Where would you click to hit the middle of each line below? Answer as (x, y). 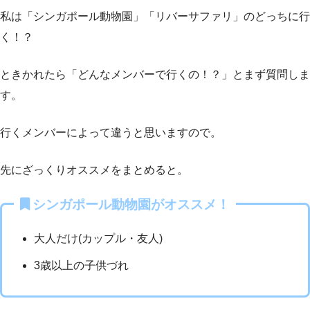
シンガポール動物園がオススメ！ (131, 204)
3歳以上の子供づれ (82, 265)
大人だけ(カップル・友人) (99, 238)
